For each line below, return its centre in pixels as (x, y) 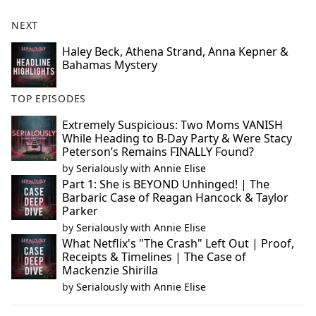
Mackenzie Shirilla (110, 271)
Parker (80, 211)
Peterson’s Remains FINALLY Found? (158, 152)
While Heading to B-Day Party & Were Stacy (177, 139)
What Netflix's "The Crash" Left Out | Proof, (178, 244)
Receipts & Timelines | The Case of (154, 257)
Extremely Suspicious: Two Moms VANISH (172, 125)
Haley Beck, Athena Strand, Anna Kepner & (175, 52)
